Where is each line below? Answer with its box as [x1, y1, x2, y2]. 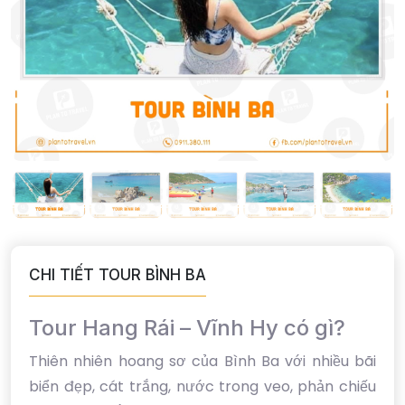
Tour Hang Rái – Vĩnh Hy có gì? [29, 315, 345, 342]
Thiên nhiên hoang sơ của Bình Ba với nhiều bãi [29, 351, 376, 372]
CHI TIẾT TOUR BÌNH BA [29, 266, 206, 285]
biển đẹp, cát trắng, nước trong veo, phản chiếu [29, 376, 376, 398]
